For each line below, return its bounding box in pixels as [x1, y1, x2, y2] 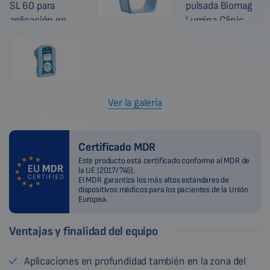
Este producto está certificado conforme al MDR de [78, 155, 250, 166]
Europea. [78, 193, 108, 204]
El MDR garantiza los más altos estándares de [78, 174, 230, 185]
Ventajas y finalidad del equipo [9, 224, 158, 239]
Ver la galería [108, 96, 162, 109]
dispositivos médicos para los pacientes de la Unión [78, 184, 248, 195]
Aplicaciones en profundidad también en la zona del [24, 254, 246, 268]
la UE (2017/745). [78, 165, 135, 175]
